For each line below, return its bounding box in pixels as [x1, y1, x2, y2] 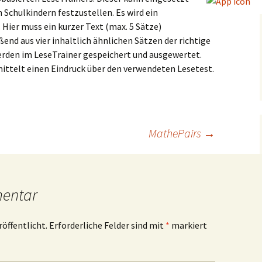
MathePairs [149, 126, 204, 140]
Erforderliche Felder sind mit [49, 219, 166, 231]
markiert [170, 219, 207, 231]
